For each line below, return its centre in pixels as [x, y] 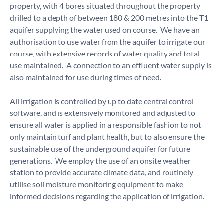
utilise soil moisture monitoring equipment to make [97, 184]
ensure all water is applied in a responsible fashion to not [106, 125]
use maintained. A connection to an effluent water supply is [111, 65]
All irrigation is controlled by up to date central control [102, 101]
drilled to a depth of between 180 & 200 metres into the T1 [109, 18]
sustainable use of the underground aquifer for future [100, 148]
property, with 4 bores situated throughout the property [105, 6]
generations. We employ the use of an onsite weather [100, 160]
